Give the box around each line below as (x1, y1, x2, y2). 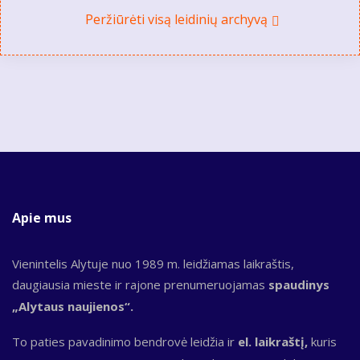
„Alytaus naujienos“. (12, 297, 137, 314)
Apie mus (12, 208, 72, 227)
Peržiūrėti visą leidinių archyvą (84, 10, 268, 28)
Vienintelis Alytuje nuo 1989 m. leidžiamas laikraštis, (12, 255, 294, 272)
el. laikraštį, (238, 333, 308, 350)
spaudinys (268, 276, 329, 292)
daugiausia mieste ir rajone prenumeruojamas (12, 276, 268, 292)
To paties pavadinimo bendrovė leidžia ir (12, 333, 238, 350)
